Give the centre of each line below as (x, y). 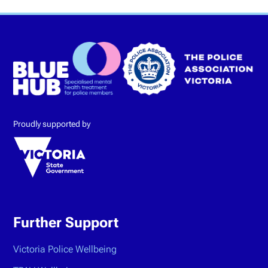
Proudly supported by (52, 124)
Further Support (66, 222)
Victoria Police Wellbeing (65, 249)
